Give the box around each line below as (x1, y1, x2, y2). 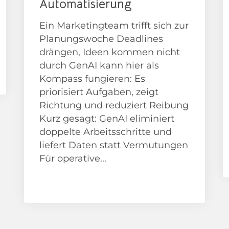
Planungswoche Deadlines (39, 33, 164, 45)
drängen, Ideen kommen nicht (39, 47, 180, 58)
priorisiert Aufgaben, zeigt (39, 86, 159, 98)
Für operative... (39, 153, 107, 165)
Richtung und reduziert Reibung (39, 100, 189, 111)
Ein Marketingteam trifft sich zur (39, 20, 189, 32)
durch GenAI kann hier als (39, 60, 159, 72)
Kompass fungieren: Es (39, 73, 146, 85)
